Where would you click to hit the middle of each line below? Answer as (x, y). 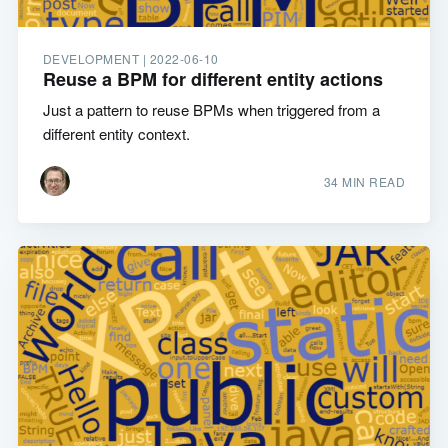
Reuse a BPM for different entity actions (212, 79)
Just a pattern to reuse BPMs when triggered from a (211, 110)
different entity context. (116, 134)
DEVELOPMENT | (96, 59)
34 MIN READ (364, 182)
